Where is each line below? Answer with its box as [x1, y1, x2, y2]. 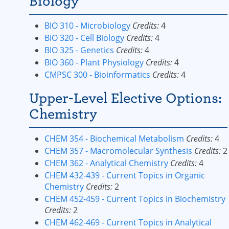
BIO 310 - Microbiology [44, 20, 130, 31]
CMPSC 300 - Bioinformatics [44, 69, 150, 80]
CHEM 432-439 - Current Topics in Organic [44, 170, 205, 181]
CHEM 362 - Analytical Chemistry [44, 157, 168, 169]
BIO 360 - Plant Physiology [44, 57, 144, 68]
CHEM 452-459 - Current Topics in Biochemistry [44, 193, 225, 204]
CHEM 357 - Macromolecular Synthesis [44, 145, 192, 156]
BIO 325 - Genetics [44, 44, 114, 56]
